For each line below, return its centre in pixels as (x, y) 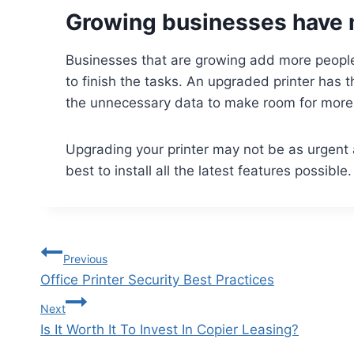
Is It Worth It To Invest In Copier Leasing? (169, 329)
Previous (85, 258)
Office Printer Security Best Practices (157, 279)
